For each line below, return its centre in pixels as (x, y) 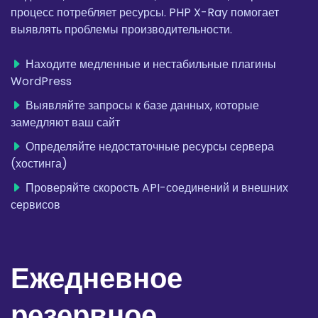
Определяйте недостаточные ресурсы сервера (150, 147)
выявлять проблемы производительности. (121, 30)
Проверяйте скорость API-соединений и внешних (157, 188)
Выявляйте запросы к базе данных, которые (142, 106)
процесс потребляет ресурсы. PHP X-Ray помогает (145, 13)
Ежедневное (97, 279)
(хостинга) (39, 164)
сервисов (35, 205)
